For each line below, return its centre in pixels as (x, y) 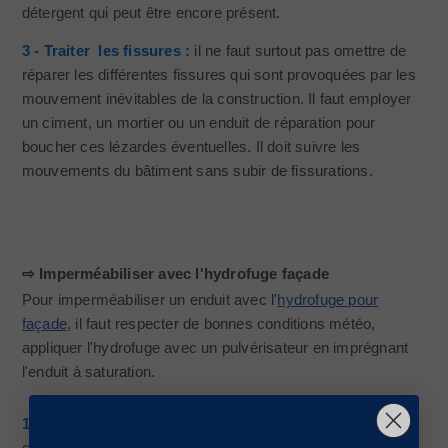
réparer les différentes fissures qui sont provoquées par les (218, 74)
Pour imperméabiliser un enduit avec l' (149, 299)
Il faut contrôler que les (335, 423)
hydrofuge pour (328, 299)
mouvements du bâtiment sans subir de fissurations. (197, 170)
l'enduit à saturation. (88, 371)
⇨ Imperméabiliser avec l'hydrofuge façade (175, 273)
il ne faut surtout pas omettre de (298, 50)
